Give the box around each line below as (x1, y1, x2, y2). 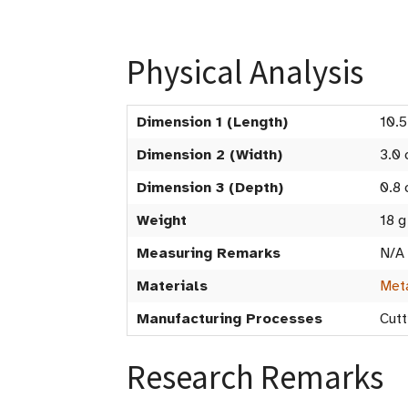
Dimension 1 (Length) (137, 113, 288, 131)
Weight (137, 211, 187, 229)
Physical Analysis (127, 51, 363, 93)
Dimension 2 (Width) (137, 146, 282, 164)
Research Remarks (127, 356, 383, 398)
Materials (137, 277, 208, 295)
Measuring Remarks (137, 244, 280, 262)
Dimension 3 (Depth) (137, 178, 283, 197)
